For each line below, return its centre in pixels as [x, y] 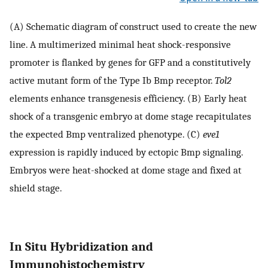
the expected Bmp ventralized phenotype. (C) [106, 134]
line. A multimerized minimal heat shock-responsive [120, 44]
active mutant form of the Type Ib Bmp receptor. [112, 80]
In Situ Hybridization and [81, 247]
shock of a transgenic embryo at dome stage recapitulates [130, 116]
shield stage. [36, 188]
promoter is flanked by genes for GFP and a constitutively [130, 62]
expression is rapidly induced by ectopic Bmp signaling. [126, 152]
